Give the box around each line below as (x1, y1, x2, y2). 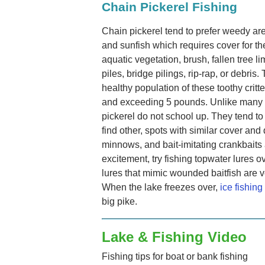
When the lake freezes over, (102, 182, 220, 192)
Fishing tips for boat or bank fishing (102, 251, 248, 262)
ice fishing (220, 182, 263, 192)
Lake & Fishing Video (102, 228, 247, 245)
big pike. (102, 196, 137, 206)
